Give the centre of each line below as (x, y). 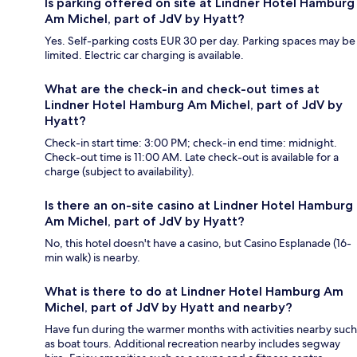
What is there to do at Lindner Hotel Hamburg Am (194, 291)
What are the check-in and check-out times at (182, 88)
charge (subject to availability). (120, 171)
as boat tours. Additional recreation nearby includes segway (192, 343)
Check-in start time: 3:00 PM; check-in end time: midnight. (191, 142)
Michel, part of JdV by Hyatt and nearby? (169, 307)
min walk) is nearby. (92, 257)
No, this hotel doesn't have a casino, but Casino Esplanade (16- (198, 243)
